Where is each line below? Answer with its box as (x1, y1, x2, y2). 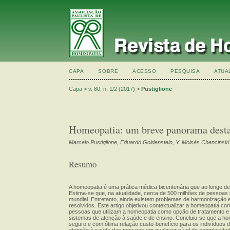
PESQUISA (170, 68, 200, 74)
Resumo (69, 158, 97, 170)
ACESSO (132, 68, 157, 74)
